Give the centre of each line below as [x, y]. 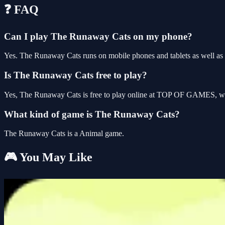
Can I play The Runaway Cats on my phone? [98, 36]
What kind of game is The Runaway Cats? [92, 114]
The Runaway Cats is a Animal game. [64, 134]
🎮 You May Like [48, 157]
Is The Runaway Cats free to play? [76, 75]
